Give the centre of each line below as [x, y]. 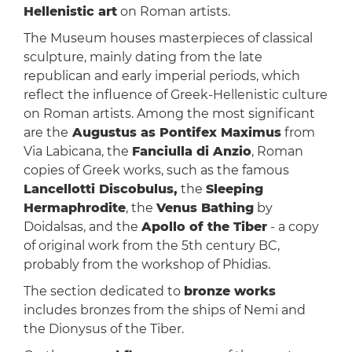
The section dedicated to [103, 291]
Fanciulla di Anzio [191, 152]
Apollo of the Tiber [204, 227]
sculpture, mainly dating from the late [143, 57]
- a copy [293, 227]
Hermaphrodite [74, 208]
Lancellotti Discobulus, [100, 189]
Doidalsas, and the [82, 227]
